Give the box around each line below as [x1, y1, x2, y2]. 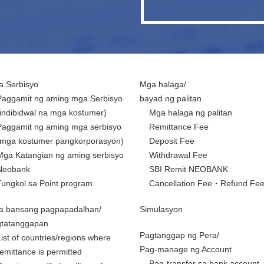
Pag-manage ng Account [139, 245, 232, 254]
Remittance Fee [148, 122, 209, 131]
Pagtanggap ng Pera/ [139, 230, 219, 240]
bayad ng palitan [139, 94, 202, 103]
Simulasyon [139, 204, 183, 214]
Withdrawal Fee [148, 150, 207, 160]
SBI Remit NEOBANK [148, 164, 228, 174]
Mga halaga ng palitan [148, 108, 232, 117]
